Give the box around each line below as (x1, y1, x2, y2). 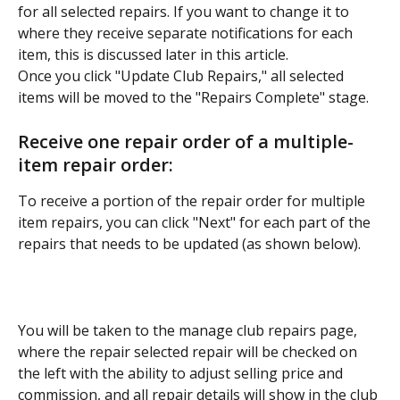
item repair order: (18, 152, 173, 177)
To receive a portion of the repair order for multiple (18, 190, 369, 211)
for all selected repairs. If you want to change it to (18, 2, 353, 22)
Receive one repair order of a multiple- (18, 129, 354, 154)
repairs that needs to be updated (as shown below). (18, 233, 361, 254)
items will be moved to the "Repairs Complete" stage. (18, 87, 369, 108)
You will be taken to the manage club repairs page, (18, 320, 361, 340)
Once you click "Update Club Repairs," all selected (18, 66, 347, 87)
